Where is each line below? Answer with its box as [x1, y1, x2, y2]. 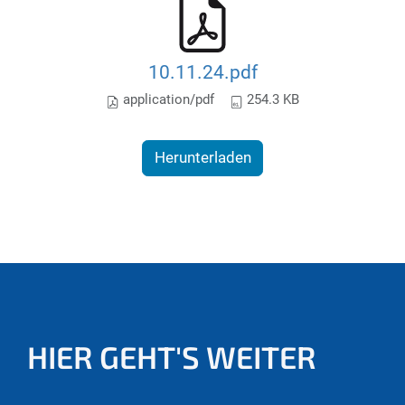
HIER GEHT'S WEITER [27, 338, 316, 376]
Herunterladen [154, 148, 251, 167]
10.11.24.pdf [147, 60, 258, 83]
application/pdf [119, 91, 214, 108]
